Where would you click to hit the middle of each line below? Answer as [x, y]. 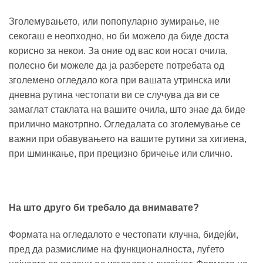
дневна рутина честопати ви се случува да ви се [114, 95]
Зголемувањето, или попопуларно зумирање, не [114, 22]
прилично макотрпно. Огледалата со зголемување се [125, 124]
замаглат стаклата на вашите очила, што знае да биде [127, 110]
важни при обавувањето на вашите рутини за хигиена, [128, 139]
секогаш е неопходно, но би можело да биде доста [119, 36]
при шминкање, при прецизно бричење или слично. [121, 154]
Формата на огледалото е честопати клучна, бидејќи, [124, 234]
